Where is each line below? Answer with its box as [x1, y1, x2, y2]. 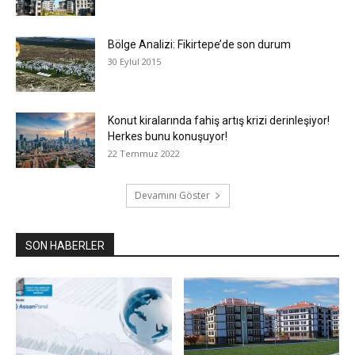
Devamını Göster [134, 188, 210, 202]
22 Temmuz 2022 [108, 147, 180, 159]
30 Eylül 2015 [108, 55, 161, 67]
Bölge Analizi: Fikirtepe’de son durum [108, 37, 291, 51]
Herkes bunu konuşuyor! [108, 129, 227, 143]
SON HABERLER [25, 239, 105, 252]
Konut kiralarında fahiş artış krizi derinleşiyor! [108, 113, 330, 127]
